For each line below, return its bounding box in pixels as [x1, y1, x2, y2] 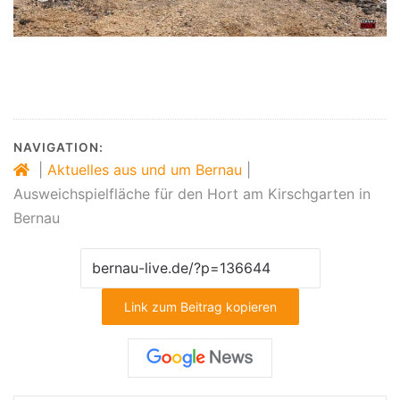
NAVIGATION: [13, 139, 104, 154]
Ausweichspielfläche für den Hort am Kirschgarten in [13, 184, 371, 203]
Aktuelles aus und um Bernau [47, 160, 242, 179]
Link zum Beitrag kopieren [123, 298, 277, 314]
